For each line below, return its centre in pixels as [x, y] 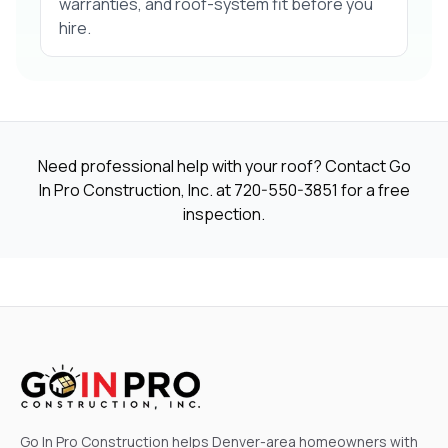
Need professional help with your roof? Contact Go [224, 165]
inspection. [224, 213]
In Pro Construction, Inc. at [136, 189]
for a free [373, 189]
